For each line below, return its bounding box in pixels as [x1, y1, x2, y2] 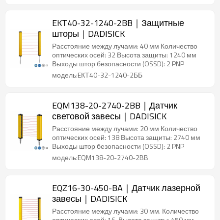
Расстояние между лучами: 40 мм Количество [52, 41, 197, 51]
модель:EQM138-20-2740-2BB [52, 152, 148, 163]
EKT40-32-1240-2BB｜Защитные [52, 16, 184, 29]
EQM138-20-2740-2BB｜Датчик [52, 99, 177, 112]
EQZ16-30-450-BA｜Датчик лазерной [52, 181, 200, 194]
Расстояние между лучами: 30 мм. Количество [52, 206, 199, 216]
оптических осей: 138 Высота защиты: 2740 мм [52, 132, 200, 142]
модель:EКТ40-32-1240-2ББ [52, 70, 142, 80]
